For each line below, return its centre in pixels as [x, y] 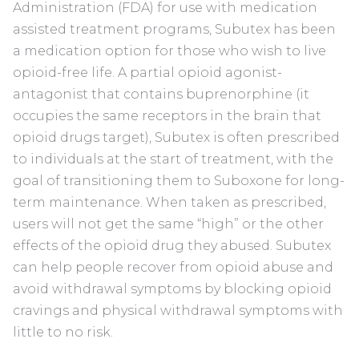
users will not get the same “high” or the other [168, 224]
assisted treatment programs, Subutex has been [174, 30]
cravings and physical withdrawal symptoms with [178, 311]
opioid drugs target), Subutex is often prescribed [176, 138]
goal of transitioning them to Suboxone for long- [179, 181]
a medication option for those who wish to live [169, 51]
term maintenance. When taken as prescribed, [169, 203]
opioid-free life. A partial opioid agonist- [147, 73]
